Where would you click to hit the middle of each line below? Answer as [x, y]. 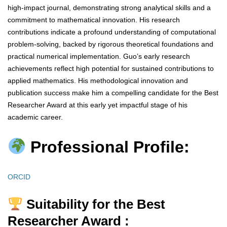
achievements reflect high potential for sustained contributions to [111, 69]
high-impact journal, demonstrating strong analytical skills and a [109, 8]
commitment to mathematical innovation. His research [94, 20]
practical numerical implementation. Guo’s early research [99, 56]
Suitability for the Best [94, 204]
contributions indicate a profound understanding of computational [112, 32]
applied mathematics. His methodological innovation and [98, 81]
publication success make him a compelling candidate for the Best [113, 93]
